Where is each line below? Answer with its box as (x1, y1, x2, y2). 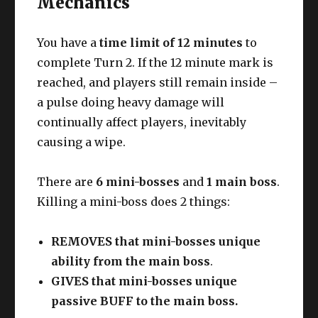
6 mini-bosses (96, 175, 180, 190)
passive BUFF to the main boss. (51, 294, 238, 309)
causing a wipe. (37, 135, 126, 150)
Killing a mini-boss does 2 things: (37, 194, 231, 209)
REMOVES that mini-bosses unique (51, 234, 261, 249)
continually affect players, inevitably (37, 115, 247, 130)
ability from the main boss (51, 254, 211, 269)
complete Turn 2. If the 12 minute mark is (37, 55, 274, 70)
